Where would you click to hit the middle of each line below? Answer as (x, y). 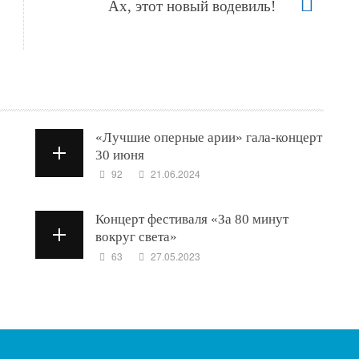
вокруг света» (136, 237)
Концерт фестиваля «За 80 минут (192, 220)
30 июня (120, 155)
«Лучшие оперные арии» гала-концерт (209, 138)
